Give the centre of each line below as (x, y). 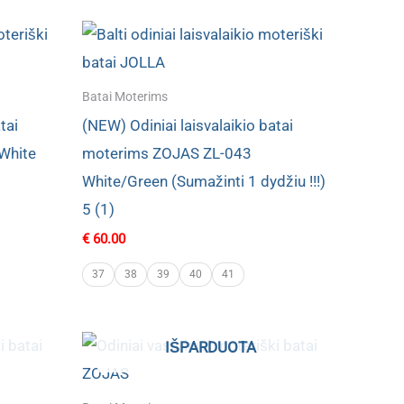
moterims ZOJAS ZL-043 (167, 153)
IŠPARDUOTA (211, 348)
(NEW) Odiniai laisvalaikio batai (188, 125)
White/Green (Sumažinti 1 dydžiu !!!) (204, 181)
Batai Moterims (125, 96)
